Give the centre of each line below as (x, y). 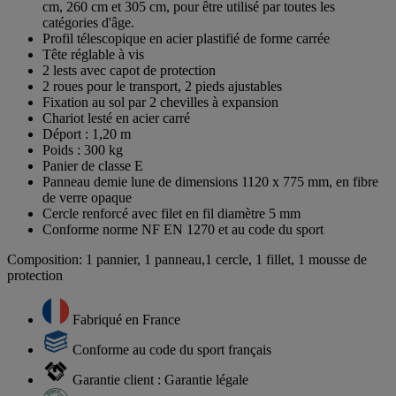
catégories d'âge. (88, 22)
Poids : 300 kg (83, 149)
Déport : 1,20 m (87, 133)
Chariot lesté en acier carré (116, 118)
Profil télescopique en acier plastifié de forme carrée (186, 38)
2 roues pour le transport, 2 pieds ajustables (162, 86)
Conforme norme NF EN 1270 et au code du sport (183, 229)
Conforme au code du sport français (172, 349)
